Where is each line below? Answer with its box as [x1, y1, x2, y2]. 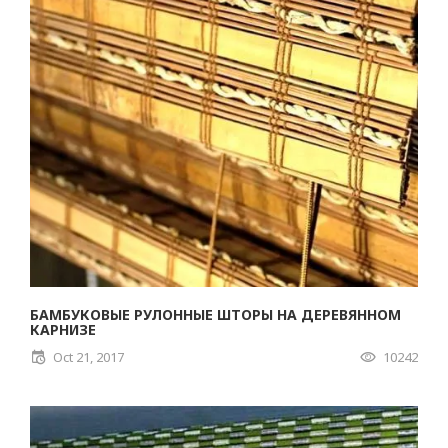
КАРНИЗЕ [30, 320, 96, 339]
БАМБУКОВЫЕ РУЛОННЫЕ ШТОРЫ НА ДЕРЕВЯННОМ [30, 305, 401, 324]
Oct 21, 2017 [53, 348, 124, 366]
